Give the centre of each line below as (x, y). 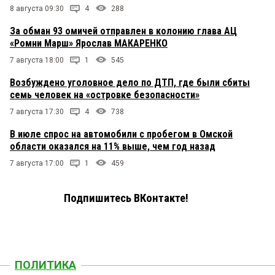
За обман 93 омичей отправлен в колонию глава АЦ (123, 31)
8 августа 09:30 (37, 9)
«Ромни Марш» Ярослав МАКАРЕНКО (89, 44)
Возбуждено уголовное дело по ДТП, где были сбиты (130, 83)
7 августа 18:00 (37, 60)
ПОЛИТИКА (45, 265)
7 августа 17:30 (37, 112)
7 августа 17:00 (37, 164)
